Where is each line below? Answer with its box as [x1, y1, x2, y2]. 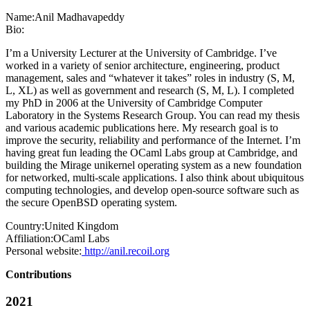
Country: [6, 220, 44, 232]
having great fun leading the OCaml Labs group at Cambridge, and [6, 147, 298, 159]
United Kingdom [44, 220, 118, 232]
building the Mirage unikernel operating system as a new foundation [6, 159, 302, 172]
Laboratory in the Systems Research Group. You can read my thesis [6, 109, 300, 122]
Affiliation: [6, 232, 53, 245]
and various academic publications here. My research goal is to [6, 122, 278, 134]
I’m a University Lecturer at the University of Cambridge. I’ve [6, 47, 277, 60]
